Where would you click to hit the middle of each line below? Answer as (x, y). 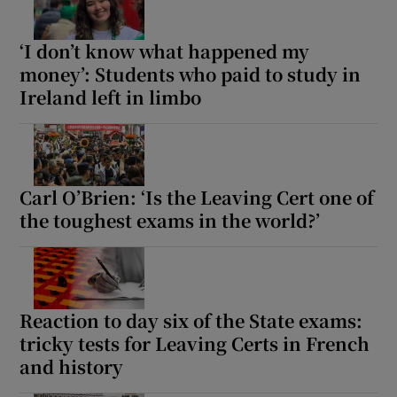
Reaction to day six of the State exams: (191, 320)
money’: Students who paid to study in (191, 74)
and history (72, 366)
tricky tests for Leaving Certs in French (195, 343)
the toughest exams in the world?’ (170, 220)
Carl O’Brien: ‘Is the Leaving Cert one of (197, 197)
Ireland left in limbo (111, 97)
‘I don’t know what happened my (165, 51)
